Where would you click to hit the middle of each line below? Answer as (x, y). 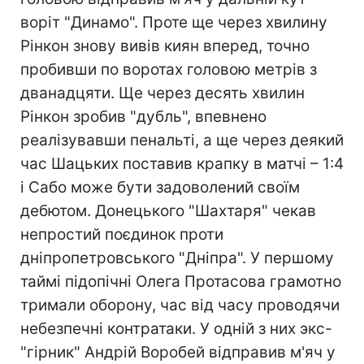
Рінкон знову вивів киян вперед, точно (165, 46)
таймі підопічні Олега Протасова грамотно (181, 282)
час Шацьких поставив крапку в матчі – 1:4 (182, 164)
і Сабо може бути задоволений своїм (160, 187)
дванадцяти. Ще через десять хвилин (162, 93)
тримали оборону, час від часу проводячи (180, 305)
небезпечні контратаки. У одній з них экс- (176, 329)
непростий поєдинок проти (122, 234)
